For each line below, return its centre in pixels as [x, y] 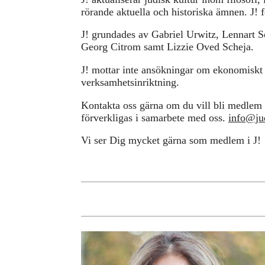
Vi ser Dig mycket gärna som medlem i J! [171, 140]
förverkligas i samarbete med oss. [155, 117]
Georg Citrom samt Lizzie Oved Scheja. [167, 47]
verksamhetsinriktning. [130, 83]
